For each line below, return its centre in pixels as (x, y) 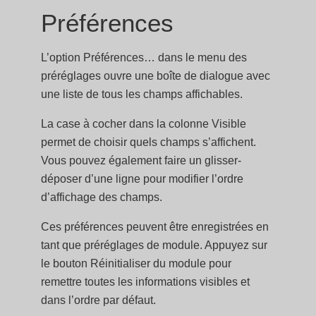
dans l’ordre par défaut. (99, 300)
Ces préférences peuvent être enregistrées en (155, 227)
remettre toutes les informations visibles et (146, 282)
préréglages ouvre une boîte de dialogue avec (156, 76)
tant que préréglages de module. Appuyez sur (154, 245)
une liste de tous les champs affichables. (142, 94)
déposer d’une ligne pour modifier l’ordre (142, 179)
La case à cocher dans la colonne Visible (144, 124)
